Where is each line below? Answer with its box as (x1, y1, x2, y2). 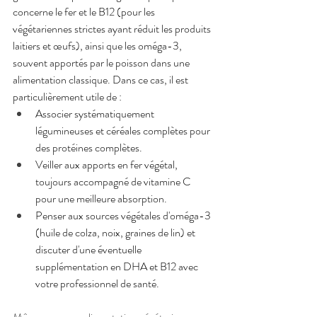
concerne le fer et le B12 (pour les (13, 3, 157, 20)
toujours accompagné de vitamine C (35, 173, 192, 190)
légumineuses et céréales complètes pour (35, 122, 212, 139)
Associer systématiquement (35, 105, 156, 122)
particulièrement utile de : (13, 88, 122, 105)
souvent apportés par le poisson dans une (13, 54, 192, 71)
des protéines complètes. (35, 139, 142, 156)
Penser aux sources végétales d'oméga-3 (35, 207, 213, 224)
